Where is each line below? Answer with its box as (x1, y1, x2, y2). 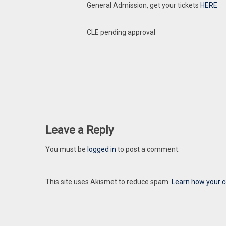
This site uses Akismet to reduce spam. (45, 178, 172, 186)
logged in (87, 145, 116, 153)
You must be (45, 145, 87, 153)
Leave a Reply (45, 124, 114, 136)
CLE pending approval (87, 28, 155, 36)
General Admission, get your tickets (87, 1, 200, 9)
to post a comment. (116, 145, 180, 153)
